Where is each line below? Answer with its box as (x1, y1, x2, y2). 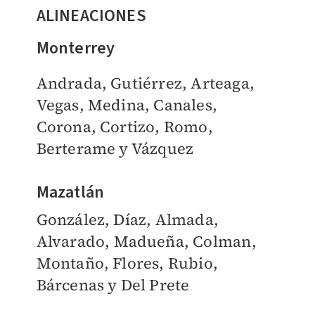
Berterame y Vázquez (36, 137, 198, 159)
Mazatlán (36, 179, 105, 205)
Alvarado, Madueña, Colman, (36, 230, 257, 252)
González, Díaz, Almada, (36, 208, 219, 230)
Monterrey (36, 35, 115, 60)
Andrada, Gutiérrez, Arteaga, (36, 72, 255, 94)
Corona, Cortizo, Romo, (36, 115, 213, 137)
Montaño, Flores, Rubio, (36, 252, 219, 274)
